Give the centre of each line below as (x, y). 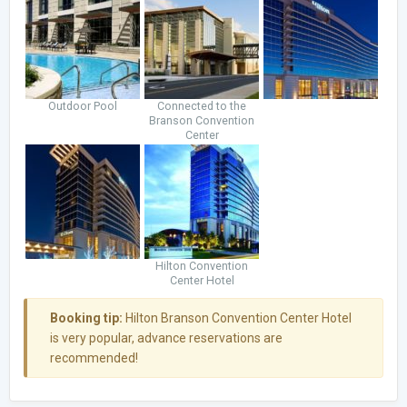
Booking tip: (86, 318)
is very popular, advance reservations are (166, 338)
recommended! (94, 357)
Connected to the (202, 105)
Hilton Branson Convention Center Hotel (237, 318)
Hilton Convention (202, 265)
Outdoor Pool (83, 105)
